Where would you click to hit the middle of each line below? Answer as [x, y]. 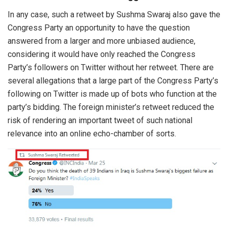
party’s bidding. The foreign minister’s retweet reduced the [111, 107]
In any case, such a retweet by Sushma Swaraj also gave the [114, 14]
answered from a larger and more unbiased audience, [102, 41]
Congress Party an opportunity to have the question [99, 27]
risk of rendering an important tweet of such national [100, 120]
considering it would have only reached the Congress [102, 54]
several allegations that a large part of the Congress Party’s [113, 80]
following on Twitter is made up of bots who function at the [112, 94]
